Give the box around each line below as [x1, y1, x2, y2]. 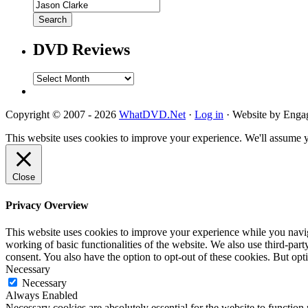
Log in [195, 109, 223, 121]
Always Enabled [5, 289, 78, 301]
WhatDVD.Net [119, 109, 186, 121]
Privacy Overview [5, 199, 89, 211]
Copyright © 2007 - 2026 [5, 109, 119, 121]
